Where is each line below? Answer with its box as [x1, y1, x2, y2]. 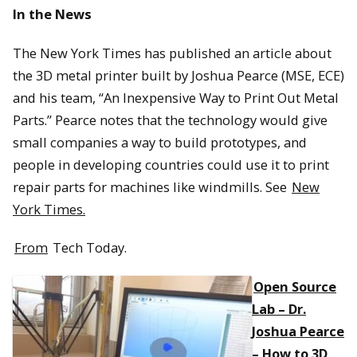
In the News [13, 4, 92, 23]
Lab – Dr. [252, 299, 306, 318]
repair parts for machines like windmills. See [13, 177, 290, 196]
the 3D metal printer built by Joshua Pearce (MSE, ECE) [13, 65, 344, 84]
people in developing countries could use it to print [13, 155, 329, 174]
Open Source [253, 277, 336, 296]
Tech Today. [49, 238, 127, 257]
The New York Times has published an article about [13, 43, 331, 62]
